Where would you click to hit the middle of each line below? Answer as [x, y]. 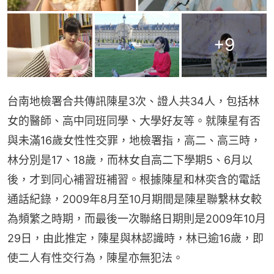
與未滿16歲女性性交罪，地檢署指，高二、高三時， [134, 140]
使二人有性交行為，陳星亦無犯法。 [95, 257]
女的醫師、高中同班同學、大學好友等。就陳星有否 [134, 120]
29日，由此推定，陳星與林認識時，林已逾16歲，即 [135, 238]
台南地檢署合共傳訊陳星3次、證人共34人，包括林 [133, 101]
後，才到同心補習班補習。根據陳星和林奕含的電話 [134, 179]
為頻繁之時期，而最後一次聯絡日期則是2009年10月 [137, 218]
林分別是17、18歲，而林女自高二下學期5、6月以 [130, 160]
